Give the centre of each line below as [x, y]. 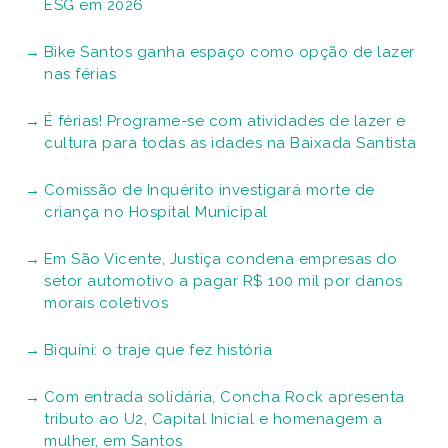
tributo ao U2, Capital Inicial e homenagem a [213, 419]
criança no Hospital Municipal [156, 212]
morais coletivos [106, 303]
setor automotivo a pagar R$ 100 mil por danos [223, 281]
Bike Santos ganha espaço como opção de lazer [229, 52]
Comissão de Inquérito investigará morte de [209, 190]
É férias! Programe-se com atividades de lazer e [224, 121]
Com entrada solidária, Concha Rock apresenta [224, 397]
